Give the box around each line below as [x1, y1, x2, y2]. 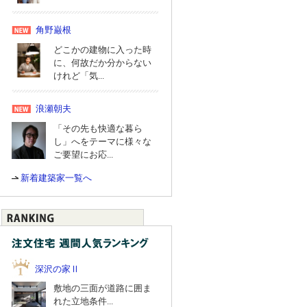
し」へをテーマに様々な [53, 136, 151, 147]
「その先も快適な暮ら [53, 123, 143, 134]
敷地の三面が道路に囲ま [53, 283, 151, 293]
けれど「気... [53, 71, 104, 81]
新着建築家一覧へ [21, 173, 92, 183]
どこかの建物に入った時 [53, 45, 151, 55]
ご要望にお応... [53, 149, 113, 160]
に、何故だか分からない [53, 58, 151, 68]
